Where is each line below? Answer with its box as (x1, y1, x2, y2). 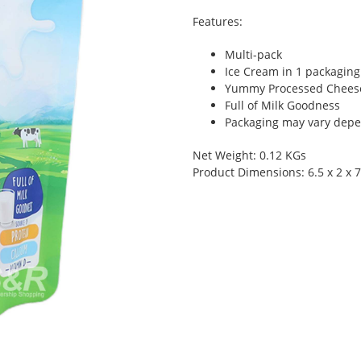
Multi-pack (225, 47, 282, 62)
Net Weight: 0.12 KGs (193, 147, 306, 163)
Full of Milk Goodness (225, 98, 340, 113)
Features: (193, 14, 243, 29)
